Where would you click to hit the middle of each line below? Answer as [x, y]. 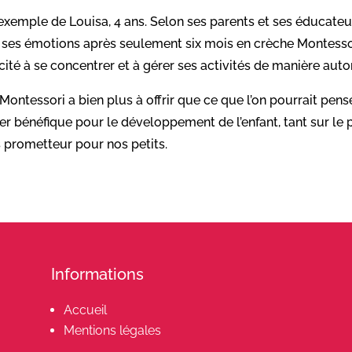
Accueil [85, 310]
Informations [97, 275]
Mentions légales [112, 331]
